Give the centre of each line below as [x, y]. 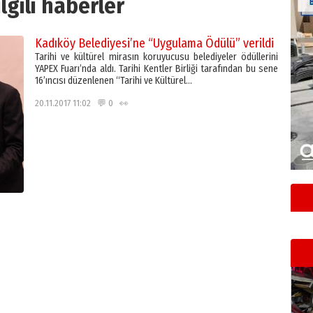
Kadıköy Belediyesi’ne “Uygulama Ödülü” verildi [154, 43]
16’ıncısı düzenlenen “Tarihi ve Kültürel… [114, 81]
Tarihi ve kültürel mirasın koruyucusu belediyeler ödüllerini [156, 57]
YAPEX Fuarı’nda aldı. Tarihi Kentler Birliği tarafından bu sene [156, 69]
